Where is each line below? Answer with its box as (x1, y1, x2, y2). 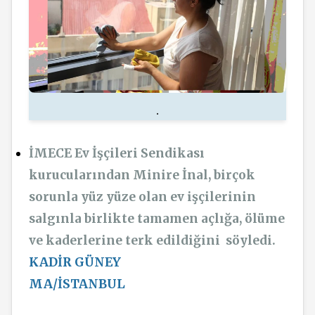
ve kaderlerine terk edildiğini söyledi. (29, 233, 278, 249)
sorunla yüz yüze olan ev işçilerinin (29, 189, 256, 205)
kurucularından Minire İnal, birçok (29, 167, 255, 184)
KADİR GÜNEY (29, 255, 121, 271)
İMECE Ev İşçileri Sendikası (29, 146, 205, 162)
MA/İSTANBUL (29, 276, 125, 292)
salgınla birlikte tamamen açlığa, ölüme (29, 211, 285, 227)
